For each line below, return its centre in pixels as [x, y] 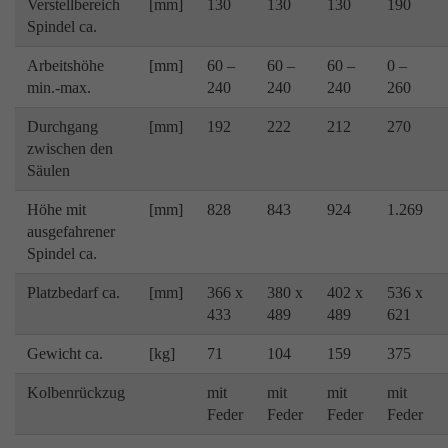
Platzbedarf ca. [73, 292]
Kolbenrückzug [76, 392]
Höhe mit [56, 209]
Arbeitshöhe [65, 65]
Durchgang [62, 126]
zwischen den [70, 148]
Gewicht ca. [65, 353]
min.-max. [59, 87]
